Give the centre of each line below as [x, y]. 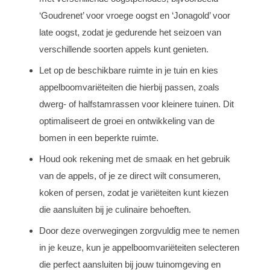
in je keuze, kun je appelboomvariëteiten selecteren [139, 247]
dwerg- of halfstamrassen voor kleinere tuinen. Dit [137, 104]
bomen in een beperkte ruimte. [99, 137]
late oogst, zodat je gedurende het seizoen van [130, 32]
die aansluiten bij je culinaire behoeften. [115, 209]
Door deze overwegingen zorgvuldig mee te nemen [139, 230]
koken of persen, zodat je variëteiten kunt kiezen [134, 192]
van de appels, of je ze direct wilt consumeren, [130, 175]
